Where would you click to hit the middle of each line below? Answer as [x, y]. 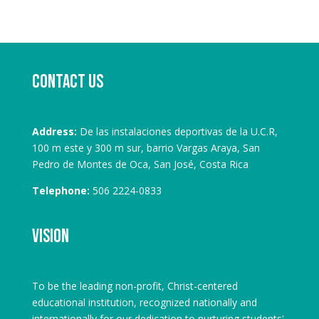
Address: [54, 131]
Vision [50, 236]
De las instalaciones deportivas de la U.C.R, [177, 131]
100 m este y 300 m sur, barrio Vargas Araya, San [146, 147]
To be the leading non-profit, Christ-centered [135, 286]
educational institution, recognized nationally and [144, 302]
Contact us [67, 82]
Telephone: [61, 190]
